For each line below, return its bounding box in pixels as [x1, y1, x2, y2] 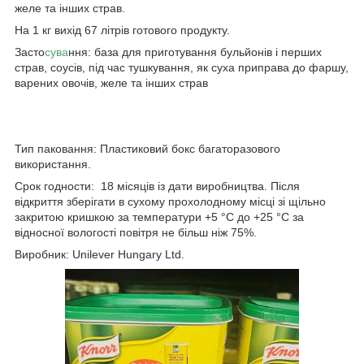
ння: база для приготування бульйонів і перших [68, 45, 322, 59]
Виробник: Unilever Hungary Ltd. [15, 248, 184, 262]
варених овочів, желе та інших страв [15, 76, 208, 90]
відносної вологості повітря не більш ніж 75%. [15, 226, 257, 240]
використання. [15, 158, 91, 171]
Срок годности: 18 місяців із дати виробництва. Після [15, 180, 300, 193]
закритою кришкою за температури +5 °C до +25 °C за [15, 210, 304, 224]
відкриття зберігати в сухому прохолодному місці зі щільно [15, 195, 326, 209]
